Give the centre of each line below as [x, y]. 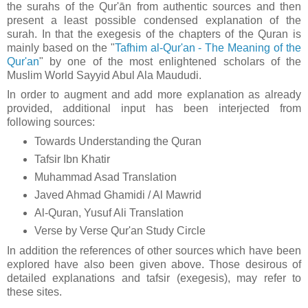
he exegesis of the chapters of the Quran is [191, 34]
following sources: [52, 122]
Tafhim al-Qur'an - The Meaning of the [208, 47]
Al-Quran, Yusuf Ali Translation [109, 213]
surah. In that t [44, 34]
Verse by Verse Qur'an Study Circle [120, 231]
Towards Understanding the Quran [118, 142]
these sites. [34, 292]
